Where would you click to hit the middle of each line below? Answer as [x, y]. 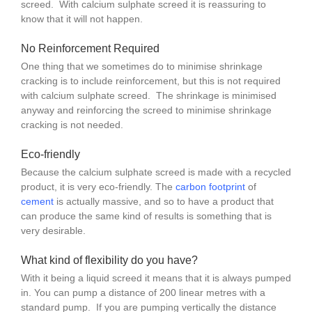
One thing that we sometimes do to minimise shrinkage [141, 66]
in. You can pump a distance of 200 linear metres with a [143, 293]
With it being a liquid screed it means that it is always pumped [156, 278]
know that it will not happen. [81, 18]
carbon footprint [211, 187]
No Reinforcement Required [90, 48]
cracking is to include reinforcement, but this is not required [150, 80]
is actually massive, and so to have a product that [163, 202]
